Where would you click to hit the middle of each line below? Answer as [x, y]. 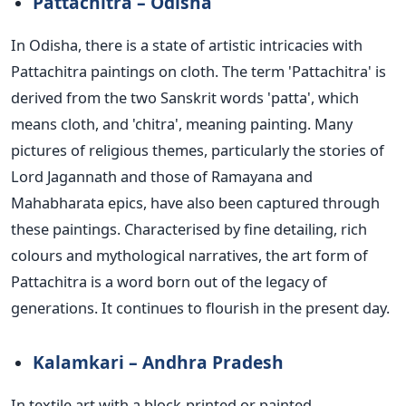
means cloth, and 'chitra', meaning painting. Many [182, 124]
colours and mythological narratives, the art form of [189, 256]
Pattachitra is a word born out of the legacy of [169, 282]
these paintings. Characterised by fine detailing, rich [189, 229]
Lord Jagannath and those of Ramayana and [162, 177]
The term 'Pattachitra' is [304, 72]
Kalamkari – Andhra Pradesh [158, 362]
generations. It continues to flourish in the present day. [200, 308]
